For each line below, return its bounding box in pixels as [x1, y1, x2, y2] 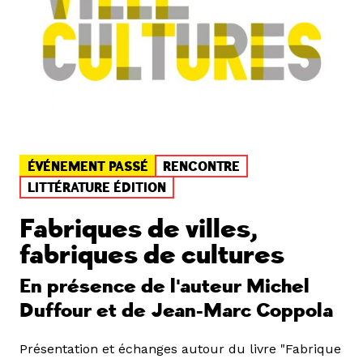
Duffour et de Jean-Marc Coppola [19, 298, 333, 322]
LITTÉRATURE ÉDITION [28, 179, 166, 196]
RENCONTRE [163, 158, 240, 175]
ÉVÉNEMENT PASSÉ [28, 158, 148, 175]
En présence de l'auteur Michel [19, 274, 310, 298]
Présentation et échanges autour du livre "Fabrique [19, 340, 341, 357]
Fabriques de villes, [19, 212, 257, 246]
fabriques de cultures [19, 238, 284, 271]
